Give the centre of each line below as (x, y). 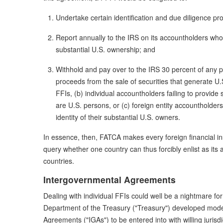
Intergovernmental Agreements (110, 179)
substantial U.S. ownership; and (106, 49)
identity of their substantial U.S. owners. (118, 117)
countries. (59, 161)
